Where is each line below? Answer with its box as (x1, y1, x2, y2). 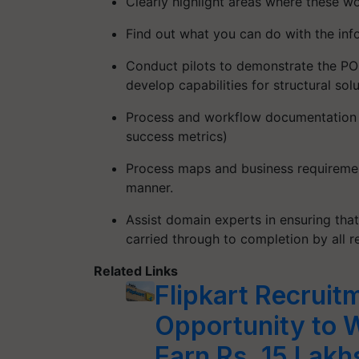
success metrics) (126, 128, 228, 144)
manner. (126, 179, 173, 196)
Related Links (94, 263, 178, 279)
